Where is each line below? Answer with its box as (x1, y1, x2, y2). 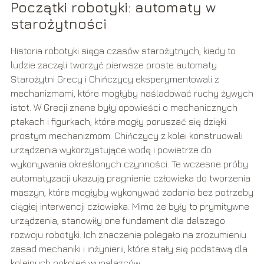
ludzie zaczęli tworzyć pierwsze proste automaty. (10, 60, 219, 71)
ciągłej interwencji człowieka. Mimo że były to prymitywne (10, 201, 249, 212)
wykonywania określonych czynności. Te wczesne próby (10, 159, 248, 170)
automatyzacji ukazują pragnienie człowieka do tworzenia (10, 173, 250, 184)
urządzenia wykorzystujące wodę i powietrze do (10, 144, 212, 156)
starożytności (10, 15, 107, 32)
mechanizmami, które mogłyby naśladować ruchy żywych (10, 88, 253, 99)
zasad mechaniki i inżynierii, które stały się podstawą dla (10, 243, 247, 255)
